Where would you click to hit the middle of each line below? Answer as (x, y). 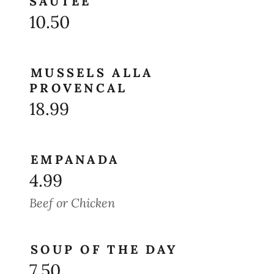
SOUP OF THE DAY (104, 249)
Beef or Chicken (72, 203)
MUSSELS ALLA (92, 72)
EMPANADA (75, 159)
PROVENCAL (79, 88)
